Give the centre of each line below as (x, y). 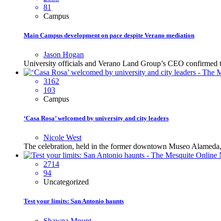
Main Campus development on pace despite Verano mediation (109, 35)
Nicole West (62, 138)
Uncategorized (66, 182)
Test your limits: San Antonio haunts (74, 201)
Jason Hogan (64, 54)
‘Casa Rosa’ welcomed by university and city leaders (96, 118)
